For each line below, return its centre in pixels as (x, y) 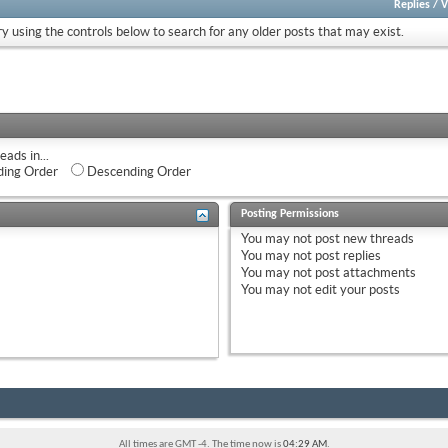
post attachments (363, 272)
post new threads (362, 238)
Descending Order (137, 171)
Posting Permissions (289, 213)
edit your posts (355, 289)
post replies (346, 255)
